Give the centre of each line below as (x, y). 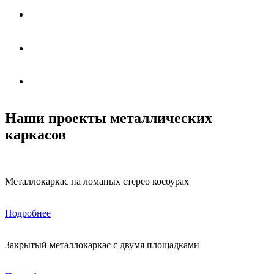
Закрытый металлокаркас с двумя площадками (102, 245)
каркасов (35, 135)
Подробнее (28, 213)
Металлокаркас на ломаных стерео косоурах (97, 182)
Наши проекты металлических (109, 118)
